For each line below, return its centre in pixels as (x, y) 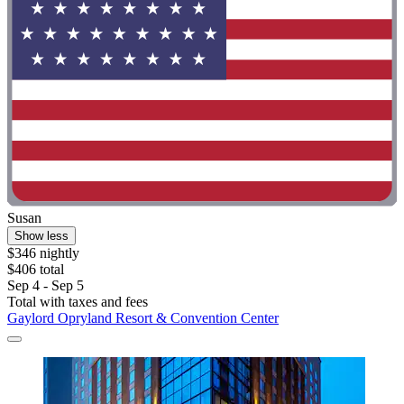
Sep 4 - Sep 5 (46, 285)
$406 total (36, 269)
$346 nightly (43, 252)
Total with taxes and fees (78, 301)
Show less (41, 235)
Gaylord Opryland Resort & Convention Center (143, 317)
